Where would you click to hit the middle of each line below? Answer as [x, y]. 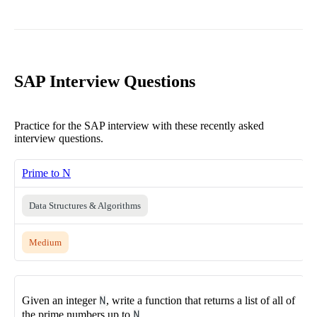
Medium [45, 242]
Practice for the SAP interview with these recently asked [139, 125]
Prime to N [46, 173]
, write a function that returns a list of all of [201, 300]
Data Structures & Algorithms [85, 205]
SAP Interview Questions [105, 81]
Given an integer [60, 300]
